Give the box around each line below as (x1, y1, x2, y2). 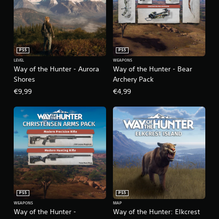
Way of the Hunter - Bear (113, 65, 192, 74)
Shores (14, 75, 35, 84)
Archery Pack (113, 75, 153, 84)
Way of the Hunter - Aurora (14, 65, 99, 74)
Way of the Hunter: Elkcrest (113, 207, 200, 217)
